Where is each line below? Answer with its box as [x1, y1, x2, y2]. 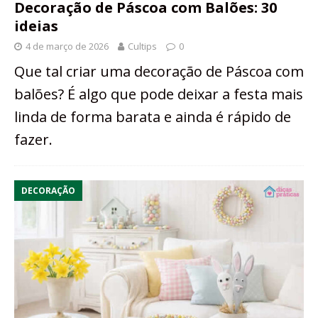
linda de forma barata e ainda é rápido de [14, 107, 291, 127]
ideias [14, 16, 58, 36]
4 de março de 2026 [26, 40, 109, 53]
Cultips [128, 40, 157, 53]
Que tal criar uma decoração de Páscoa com [14, 62, 304, 82]
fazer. [14, 130, 53, 150]
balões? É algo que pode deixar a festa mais [14, 84, 303, 104]
